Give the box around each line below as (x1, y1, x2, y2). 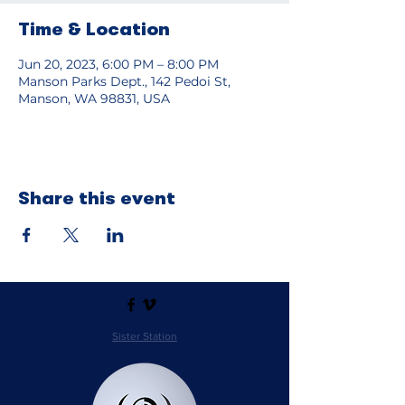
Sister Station (112, 329, 177, 343)
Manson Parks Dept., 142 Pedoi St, (18, 72, 231, 89)
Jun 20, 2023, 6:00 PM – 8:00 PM (18, 55, 219, 72)
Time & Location (18, 18, 170, 40)
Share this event (18, 187, 175, 209)
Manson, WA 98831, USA (18, 89, 170, 107)
